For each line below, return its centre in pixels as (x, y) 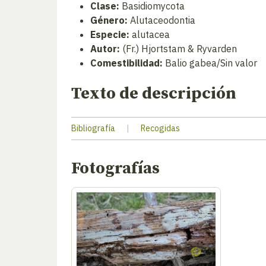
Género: (109, 20)
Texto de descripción (154, 94)
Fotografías (115, 168)
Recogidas (160, 128)
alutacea (150, 34)
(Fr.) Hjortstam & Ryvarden (178, 49)
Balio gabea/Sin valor (210, 63)
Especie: (110, 34)
